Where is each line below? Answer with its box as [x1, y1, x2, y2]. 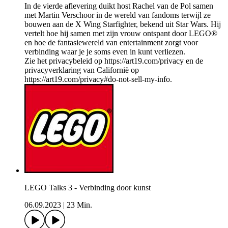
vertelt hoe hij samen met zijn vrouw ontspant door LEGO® [24, 29, 217, 38]
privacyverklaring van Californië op [24, 66, 139, 75]
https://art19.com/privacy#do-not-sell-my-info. [24, 75, 172, 84]
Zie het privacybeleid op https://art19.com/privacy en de [24, 56, 203, 66]
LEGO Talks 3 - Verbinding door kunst [24, 183, 151, 192]
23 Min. [67, 201, 92, 210]
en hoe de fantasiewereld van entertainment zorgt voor [24, 38, 198, 47]
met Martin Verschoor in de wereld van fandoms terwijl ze [24, 11, 211, 20]
